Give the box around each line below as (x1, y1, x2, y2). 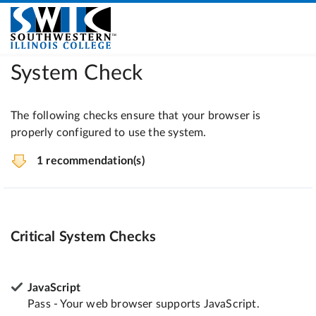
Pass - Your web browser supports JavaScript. (28, 298, 260, 310)
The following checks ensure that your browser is (11, 110, 261, 121)
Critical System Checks (11, 229, 157, 244)
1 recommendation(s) (37, 155, 145, 166)
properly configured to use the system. (11, 127, 207, 138)
